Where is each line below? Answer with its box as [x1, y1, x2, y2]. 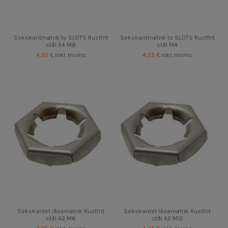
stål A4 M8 [46, 41, 76, 49]
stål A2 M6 [46, 215, 76, 222]
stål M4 [157, 41, 178, 49]
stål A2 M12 [151, 215, 183, 222]
